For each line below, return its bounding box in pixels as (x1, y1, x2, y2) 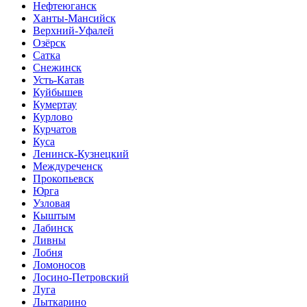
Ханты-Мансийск (33, 12, 116, 25)
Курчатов (33, 123, 77, 136)
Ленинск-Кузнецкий (33, 148, 129, 160)
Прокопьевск (33, 173, 94, 185)
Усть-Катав (33, 74, 84, 86)
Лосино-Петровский (33, 271, 129, 284)
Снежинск (33, 62, 82, 74)
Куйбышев (33, 86, 83, 99)
